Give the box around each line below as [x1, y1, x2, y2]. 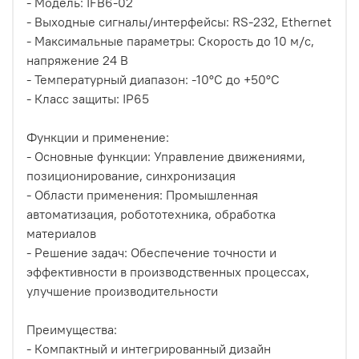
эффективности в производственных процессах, [26, 263, 309, 280]
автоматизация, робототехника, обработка [26, 205, 276, 222]
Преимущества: [26, 321, 117, 337]
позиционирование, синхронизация [26, 167, 236, 184]
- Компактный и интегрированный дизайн [26, 340, 271, 357]
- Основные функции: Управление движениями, [26, 147, 305, 164]
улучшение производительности [26, 282, 218, 299]
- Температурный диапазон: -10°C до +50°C [26, 71, 280, 87]
